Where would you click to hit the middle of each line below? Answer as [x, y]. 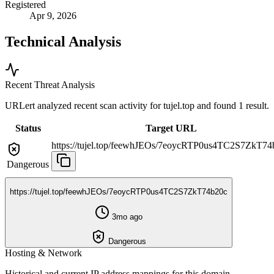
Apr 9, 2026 [53, 16]
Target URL [171, 128]
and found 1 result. [233, 105]
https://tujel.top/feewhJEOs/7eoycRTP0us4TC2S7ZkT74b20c [119, 192]
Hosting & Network [43, 253]
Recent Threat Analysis [50, 84]
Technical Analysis [63, 42]
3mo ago [126, 217]
